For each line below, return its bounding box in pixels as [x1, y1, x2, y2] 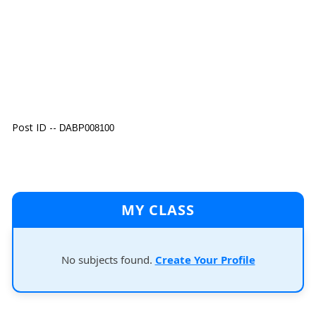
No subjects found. [61, 253, 155, 267]
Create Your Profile [154, 253, 255, 267]
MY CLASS [121, 200, 195, 219]
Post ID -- [12, 121, 59, 134]
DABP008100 [59, 123, 114, 133]
